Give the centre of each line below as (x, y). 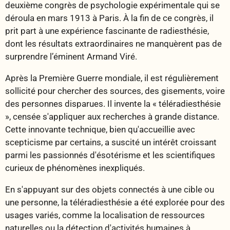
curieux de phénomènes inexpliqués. (75, 168)
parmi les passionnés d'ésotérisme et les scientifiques (110, 155)
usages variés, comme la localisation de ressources (105, 215)
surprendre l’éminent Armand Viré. (71, 56)
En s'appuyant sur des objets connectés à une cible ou (110, 190)
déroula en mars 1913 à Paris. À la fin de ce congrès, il (109, 18)
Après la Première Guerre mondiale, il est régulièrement (112, 78)
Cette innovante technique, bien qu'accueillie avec (100, 130)
